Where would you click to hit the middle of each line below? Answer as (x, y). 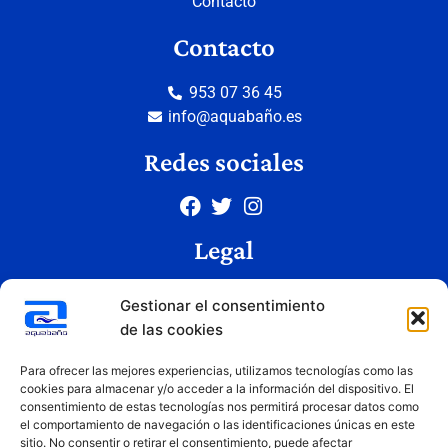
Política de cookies (224, 343)
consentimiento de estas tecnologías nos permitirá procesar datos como (219, 406)
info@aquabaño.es (235, 116)
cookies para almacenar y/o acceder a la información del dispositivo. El (217, 388)
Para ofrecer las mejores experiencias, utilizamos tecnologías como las (216, 370)
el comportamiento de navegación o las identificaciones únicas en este (217, 424)
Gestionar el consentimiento (222, 305)
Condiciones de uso (224, 367)
